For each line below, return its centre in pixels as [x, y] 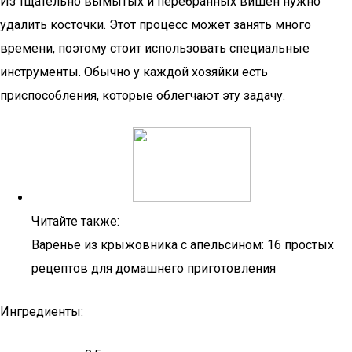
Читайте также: [75, 221]
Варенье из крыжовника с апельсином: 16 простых [183, 245]
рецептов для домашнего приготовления [154, 268]
